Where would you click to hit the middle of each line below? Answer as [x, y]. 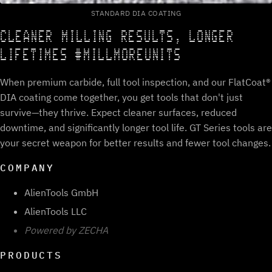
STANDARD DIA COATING [136, 13]
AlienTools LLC [56, 211]
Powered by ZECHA [66, 230]
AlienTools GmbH [61, 193]
